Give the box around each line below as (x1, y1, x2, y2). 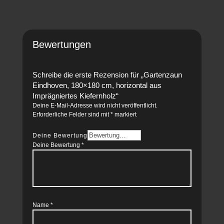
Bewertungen (32, 39, 91, 50)
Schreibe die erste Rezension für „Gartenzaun (32, 70, 182, 79)
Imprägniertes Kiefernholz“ (32, 91, 118, 100)
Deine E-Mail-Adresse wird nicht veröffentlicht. (32, 102, 157, 109)
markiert (112, 111, 136, 118)
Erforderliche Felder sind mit (32, 111, 110, 118)
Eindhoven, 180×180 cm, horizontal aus (32, 81, 161, 90)
